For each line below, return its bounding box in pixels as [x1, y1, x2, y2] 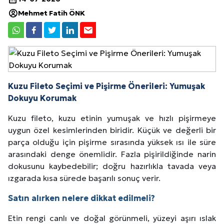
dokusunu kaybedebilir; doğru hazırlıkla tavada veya [8, 160, 216, 171]
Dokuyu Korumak [8, 92, 76, 103]
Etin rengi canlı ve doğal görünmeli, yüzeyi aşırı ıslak [8, 212, 216, 223]
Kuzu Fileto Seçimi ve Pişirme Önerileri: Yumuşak [8, 80, 205, 91]
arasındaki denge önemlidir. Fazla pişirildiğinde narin [8, 148, 216, 159]
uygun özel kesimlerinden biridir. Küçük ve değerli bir [8, 124, 216, 135]
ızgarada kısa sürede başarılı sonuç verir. [8, 172, 160, 183]
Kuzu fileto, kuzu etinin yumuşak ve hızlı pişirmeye [8, 112, 216, 123]
